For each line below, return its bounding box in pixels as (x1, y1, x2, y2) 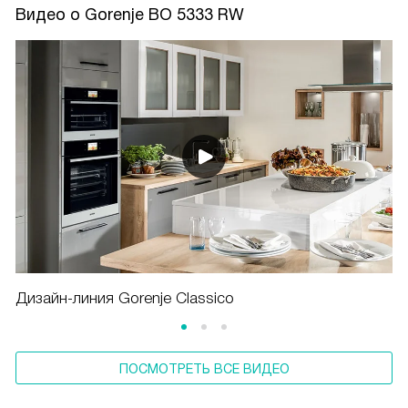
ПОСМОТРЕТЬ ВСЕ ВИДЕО (118, 362, 290, 377)
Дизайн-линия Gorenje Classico (15, 290, 234, 308)
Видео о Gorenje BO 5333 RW (15, 5, 244, 24)
